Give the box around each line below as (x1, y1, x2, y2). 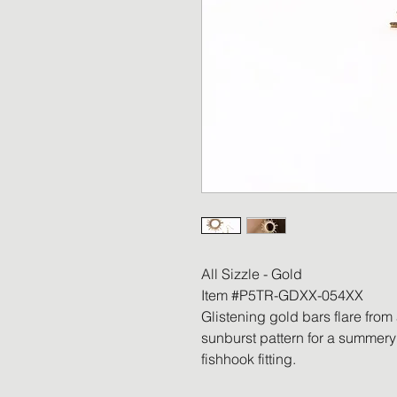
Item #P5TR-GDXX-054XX (201, 286, 363, 305)
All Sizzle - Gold (201, 265, 302, 284)
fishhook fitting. (201, 350, 296, 369)
